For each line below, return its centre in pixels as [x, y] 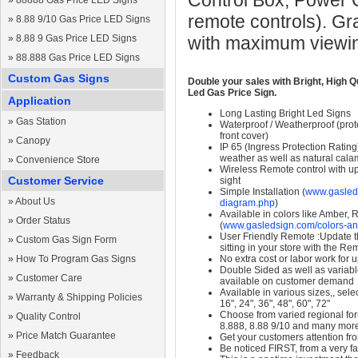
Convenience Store [58, 160]
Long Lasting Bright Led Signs [285, 113]
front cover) [244, 136]
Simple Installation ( [263, 192]
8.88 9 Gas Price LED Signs [76, 38]
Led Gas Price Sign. [232, 93]
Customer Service [56, 181]
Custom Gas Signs [59, 78]
